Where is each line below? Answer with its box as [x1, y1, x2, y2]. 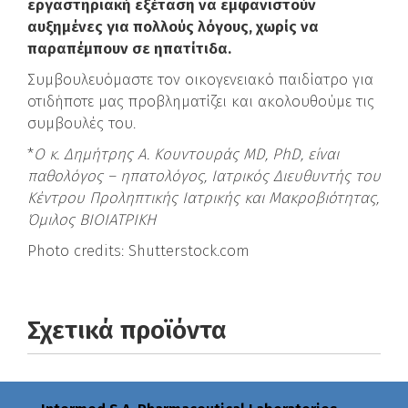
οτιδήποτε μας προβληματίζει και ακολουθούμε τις [27, 92, 374, 111]
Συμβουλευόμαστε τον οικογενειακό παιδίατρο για [27, 70, 373, 89]
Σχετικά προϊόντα [27, 315, 227, 345]
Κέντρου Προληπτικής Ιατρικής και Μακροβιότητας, [27, 189, 379, 208]
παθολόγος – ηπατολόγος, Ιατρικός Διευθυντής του [27, 167, 381, 186]
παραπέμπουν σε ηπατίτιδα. [27, 39, 231, 58]
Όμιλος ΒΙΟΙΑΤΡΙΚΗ [27, 210, 156, 229]
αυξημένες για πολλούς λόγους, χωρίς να [27, 17, 319, 36]
